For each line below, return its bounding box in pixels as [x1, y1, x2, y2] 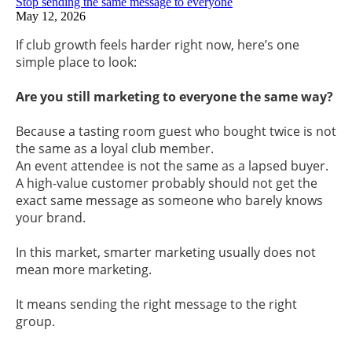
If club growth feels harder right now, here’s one [16, 36, 299, 54]
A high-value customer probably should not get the [16, 174, 317, 192]
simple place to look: [16, 53, 137, 71]
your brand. [16, 209, 86, 227]
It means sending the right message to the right [16, 295, 297, 313]
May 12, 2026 [16, 9, 86, 24]
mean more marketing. [16, 261, 152, 279]
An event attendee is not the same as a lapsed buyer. [16, 157, 328, 175]
